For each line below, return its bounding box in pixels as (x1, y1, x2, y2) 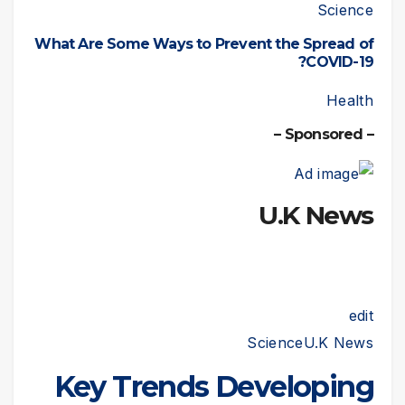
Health (326, 91, 373, 110)
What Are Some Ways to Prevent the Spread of (34, 34, 373, 52)
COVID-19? (306, 52, 373, 71)
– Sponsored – (363, 126, 373, 144)
